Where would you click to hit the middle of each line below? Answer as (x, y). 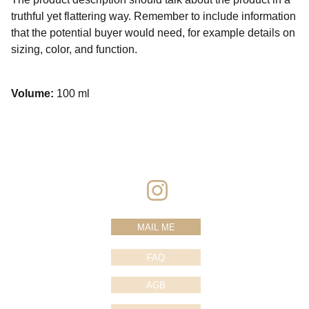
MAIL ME (156, 227)
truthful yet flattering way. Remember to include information (153, 16)
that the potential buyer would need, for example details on (153, 33)
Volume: (34, 93)
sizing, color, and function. (74, 49)
